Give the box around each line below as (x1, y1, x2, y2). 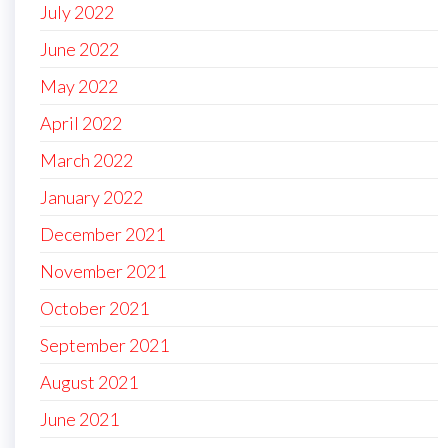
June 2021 (40, 408, 119, 431)
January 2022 (40, 186, 143, 209)
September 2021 (40, 334, 169, 357)
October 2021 (40, 297, 149, 320)
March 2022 (40, 149, 133, 172)
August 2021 (40, 371, 138, 394)
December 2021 (40, 223, 165, 246)
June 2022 (40, 38, 119, 61)
